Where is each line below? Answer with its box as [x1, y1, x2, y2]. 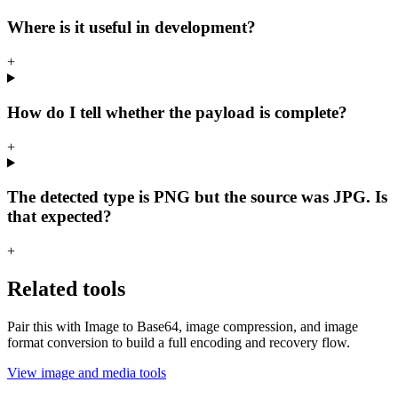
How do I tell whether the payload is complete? [7, 102, 347, 122]
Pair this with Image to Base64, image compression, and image [7, 318, 358, 334]
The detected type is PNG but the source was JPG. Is [7, 187, 387, 207]
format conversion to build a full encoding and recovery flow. [7, 334, 350, 350]
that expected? [7, 207, 112, 227]
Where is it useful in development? [7, 18, 256, 37]
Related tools [7, 276, 125, 300]
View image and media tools [7, 364, 166, 380]
